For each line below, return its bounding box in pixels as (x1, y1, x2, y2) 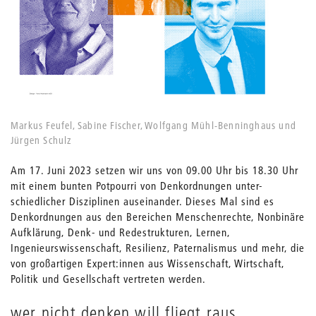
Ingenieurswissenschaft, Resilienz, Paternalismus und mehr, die (11, 240, 305, 255)
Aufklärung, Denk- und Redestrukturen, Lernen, (11, 224, 230, 239)
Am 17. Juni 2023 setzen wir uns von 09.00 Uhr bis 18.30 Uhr (11, 162, 298, 177)
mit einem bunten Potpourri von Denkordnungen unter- (11, 178, 262, 193)
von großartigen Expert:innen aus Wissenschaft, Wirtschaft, (11, 255, 284, 270)
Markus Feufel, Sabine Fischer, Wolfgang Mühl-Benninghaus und (11, 119, 297, 132)
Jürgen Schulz (11, 133, 72, 147)
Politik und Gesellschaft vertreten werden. (11, 271, 206, 286)
